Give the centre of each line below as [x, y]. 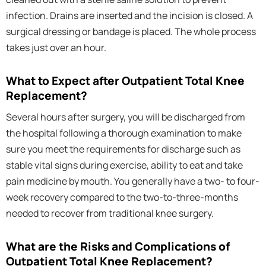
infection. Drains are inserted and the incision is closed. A [129, 15]
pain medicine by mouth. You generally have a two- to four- [133, 181]
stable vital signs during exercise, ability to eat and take [124, 165]
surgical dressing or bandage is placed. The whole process [131, 31]
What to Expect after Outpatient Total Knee [125, 80]
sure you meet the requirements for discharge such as [123, 149]
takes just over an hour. [56, 47]
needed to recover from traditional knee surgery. [110, 213]
